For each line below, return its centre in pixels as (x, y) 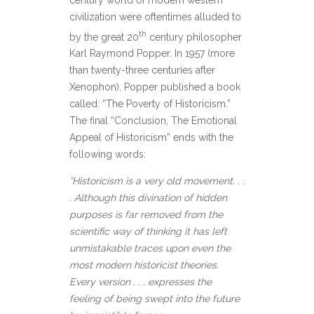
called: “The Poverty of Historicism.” (150, 104)
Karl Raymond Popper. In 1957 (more (152, 54)
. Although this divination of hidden (148, 198)
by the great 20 (104, 37)
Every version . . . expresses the (141, 282)
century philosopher (194, 37)
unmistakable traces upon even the (150, 248)
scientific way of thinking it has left (148, 232)
